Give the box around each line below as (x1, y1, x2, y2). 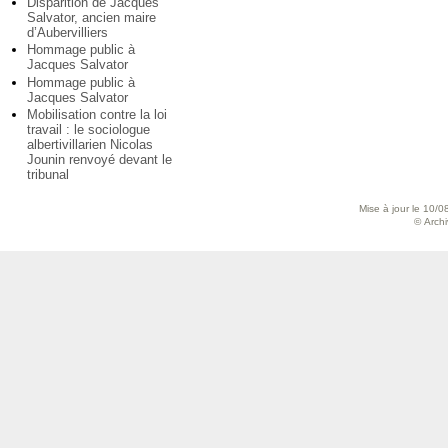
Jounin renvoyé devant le (27, 152, 172, 168)
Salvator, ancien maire (27, 9, 156, 25)
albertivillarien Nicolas (27, 137, 153, 153)
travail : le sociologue (27, 122, 150, 138)
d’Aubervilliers (27, 24, 108, 40)
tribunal (27, 167, 69, 183)
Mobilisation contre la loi (27, 107, 167, 123)
